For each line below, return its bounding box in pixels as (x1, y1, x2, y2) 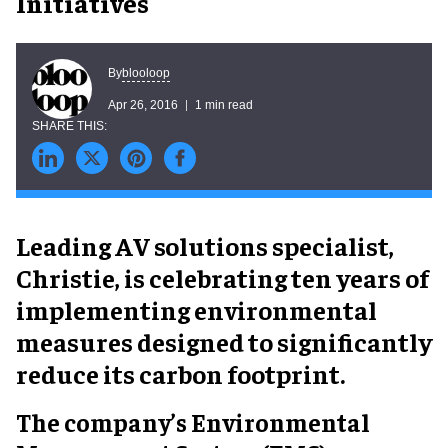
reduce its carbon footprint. (16, 357, 345, 390)
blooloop (122, 65, 170, 80)
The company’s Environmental (16, 406, 370, 437)
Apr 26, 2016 (108, 97, 178, 112)
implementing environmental (16, 293, 377, 326)
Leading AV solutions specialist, (16, 229, 394, 262)
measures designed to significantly (16, 325, 432, 358)
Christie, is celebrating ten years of (16, 261, 429, 294)
